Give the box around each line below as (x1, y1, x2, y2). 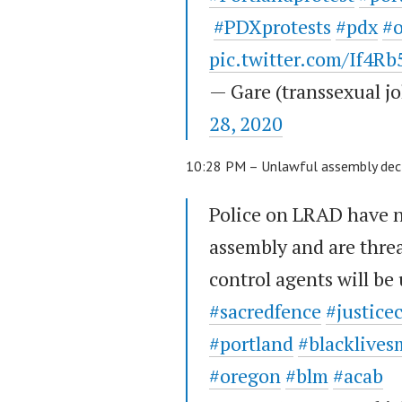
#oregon (209, 363, 281, 389)
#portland (209, 330, 293, 357)
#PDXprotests (214, 13, 331, 40)
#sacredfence (209, 298, 321, 325)
